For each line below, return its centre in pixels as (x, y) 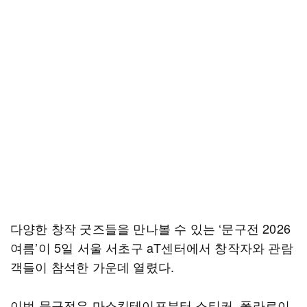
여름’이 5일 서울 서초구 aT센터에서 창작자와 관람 (152, 247)
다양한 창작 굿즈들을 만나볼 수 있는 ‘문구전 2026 (150, 228)
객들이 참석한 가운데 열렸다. (93, 267)
